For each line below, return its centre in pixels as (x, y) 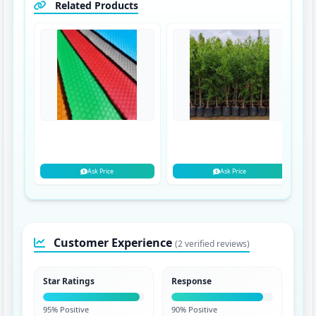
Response (191, 281)
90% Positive (194, 309)
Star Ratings (68, 281)
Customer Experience (113, 243)
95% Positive (66, 309)
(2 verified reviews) (212, 244)
